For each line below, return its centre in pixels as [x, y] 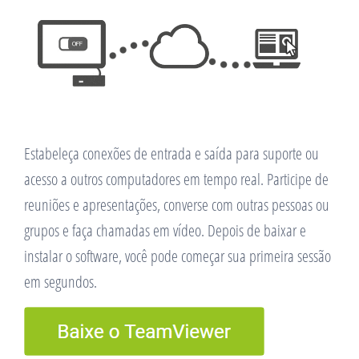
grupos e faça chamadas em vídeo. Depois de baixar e [165, 230]
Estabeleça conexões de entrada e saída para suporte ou [171, 153]
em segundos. [61, 281]
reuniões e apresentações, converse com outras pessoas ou [177, 204]
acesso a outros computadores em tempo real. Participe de [176, 179]
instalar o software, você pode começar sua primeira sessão [177, 256]
